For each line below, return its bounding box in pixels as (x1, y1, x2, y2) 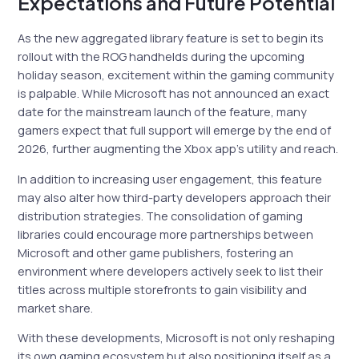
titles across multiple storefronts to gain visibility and (18, 280, 308, 297)
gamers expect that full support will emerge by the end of (18, 122, 332, 139)
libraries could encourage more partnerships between (18, 225, 314, 242)
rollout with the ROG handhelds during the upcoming (18, 48, 305, 65)
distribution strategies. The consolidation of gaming (18, 207, 304, 224)
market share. (18, 299, 94, 316)
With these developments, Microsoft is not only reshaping (18, 329, 336, 346)
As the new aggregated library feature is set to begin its (18, 30, 325, 46)
